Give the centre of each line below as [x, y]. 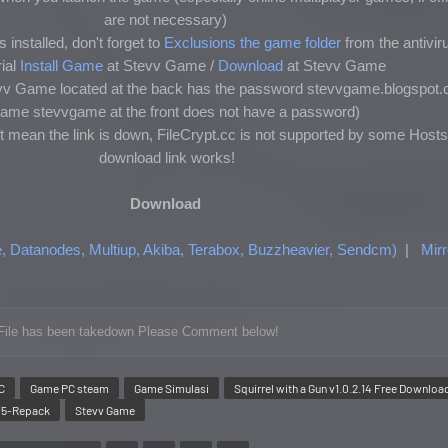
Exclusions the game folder [253, 42]
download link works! [167, 157]
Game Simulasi [171, 388]
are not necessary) [167, 19]
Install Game [61, 65]
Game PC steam [69, 388]
